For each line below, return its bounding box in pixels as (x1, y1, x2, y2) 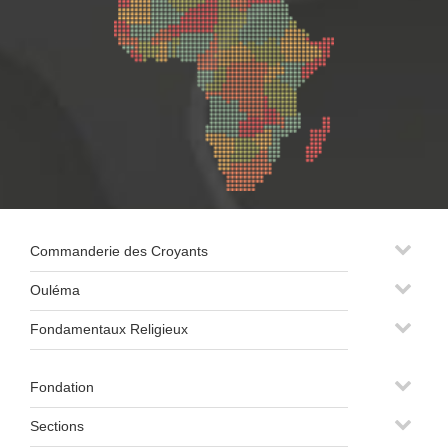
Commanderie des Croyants (30, 241, 208, 261)
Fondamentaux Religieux (30, 319, 188, 339)
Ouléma (30, 280, 80, 300)
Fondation (30, 377, 94, 397)
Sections (30, 416, 84, 436)
